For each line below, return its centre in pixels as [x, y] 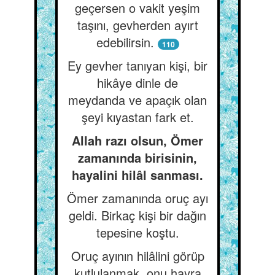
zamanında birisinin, [137, 157]
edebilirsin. [125, 42]
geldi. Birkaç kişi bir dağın [137, 215]
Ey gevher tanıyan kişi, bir [137, 65]
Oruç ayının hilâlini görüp [137, 256]
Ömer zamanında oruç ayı [137, 198]
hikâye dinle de [137, 83]
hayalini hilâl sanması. [137, 175]
